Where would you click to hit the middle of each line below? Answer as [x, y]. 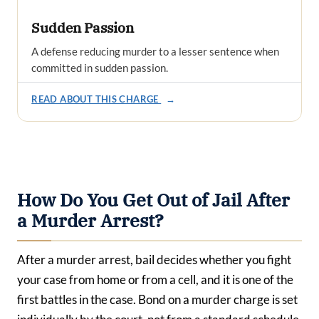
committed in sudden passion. [100, 67]
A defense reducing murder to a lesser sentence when [156, 51]
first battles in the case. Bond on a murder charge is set [157, 300]
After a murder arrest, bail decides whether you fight [154, 260]
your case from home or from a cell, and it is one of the [155, 280]
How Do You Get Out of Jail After [153, 200]
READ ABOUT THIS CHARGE [96, 99]
